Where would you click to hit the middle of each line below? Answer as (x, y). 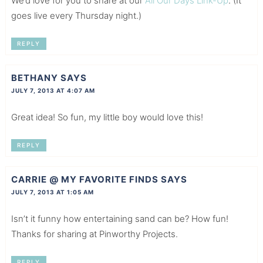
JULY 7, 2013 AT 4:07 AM (53, 90)
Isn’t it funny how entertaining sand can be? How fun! (119, 219)
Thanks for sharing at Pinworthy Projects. (94, 234)
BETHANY (34, 77)
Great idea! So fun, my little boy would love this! (107, 117)
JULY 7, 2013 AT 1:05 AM (52, 192)
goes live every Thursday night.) (76, 15)
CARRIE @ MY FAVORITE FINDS (85, 180)
